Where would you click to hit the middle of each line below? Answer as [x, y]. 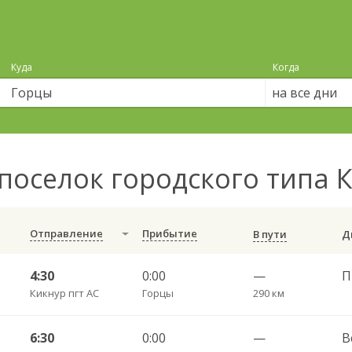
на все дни [304, 93]
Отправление [66, 233]
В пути [269, 234]
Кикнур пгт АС [64, 293]
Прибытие [169, 233]
